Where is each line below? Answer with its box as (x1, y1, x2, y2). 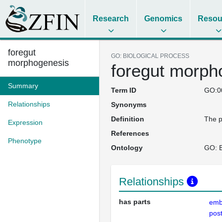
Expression (8, 118, 43, 126)
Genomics (144, 14, 183, 23)
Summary (8, 82, 38, 90)
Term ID (111, 86, 136, 94)
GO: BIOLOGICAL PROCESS (111, 53, 189, 59)
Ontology (111, 144, 143, 152)
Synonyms (111, 101, 147, 109)
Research (93, 14, 129, 23)
